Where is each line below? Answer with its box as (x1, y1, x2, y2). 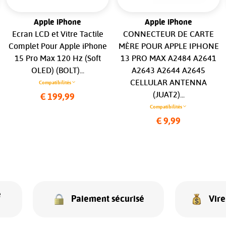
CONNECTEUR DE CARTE (123, 30, 214, 38)
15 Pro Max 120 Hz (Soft (14, 54, 101, 63)
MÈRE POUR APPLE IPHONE (118, 42, 219, 50)
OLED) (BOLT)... (31, 66, 84, 75)
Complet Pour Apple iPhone (8, 42, 107, 50)
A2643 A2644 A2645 (132, 66, 205, 75)
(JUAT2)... (152, 90, 185, 99)
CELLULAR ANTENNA (130, 78, 207, 87)
